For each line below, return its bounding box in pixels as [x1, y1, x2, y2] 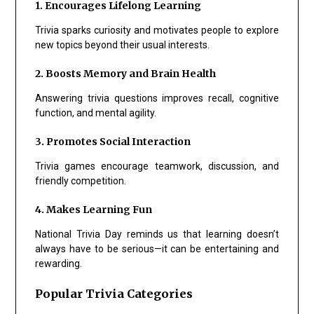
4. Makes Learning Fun [34, 203, 152, 216]
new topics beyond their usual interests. [34, 39, 210, 50]
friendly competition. [34, 175, 126, 186]
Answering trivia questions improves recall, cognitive [34, 92, 280, 104]
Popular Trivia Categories [34, 286, 193, 301]
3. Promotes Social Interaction [34, 135, 191, 148]
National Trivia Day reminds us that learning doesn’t [34, 228, 280, 240]
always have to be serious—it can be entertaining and [34, 243, 280, 254]
